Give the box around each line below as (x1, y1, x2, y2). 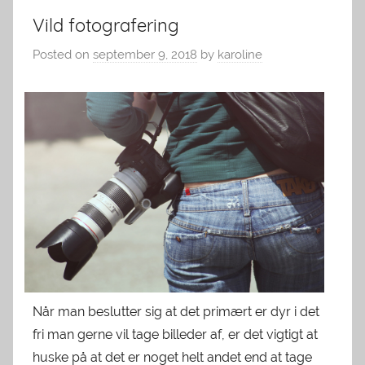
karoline (218, 46, 262, 62)
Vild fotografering (33, 14, 179, 37)
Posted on (33, 46, 93, 62)
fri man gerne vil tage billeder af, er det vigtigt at (33, 326, 318, 342)
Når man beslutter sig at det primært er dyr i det (33, 303, 319, 319)
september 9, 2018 (93, 46, 197, 62)
